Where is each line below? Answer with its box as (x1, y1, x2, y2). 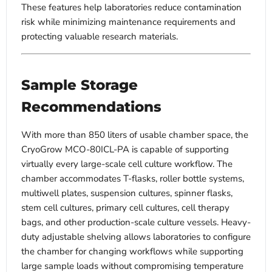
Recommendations (21, 98, 161, 116)
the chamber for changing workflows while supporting (21, 245, 243, 258)
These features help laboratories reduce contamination (21, 1, 242, 14)
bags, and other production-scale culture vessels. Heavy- (21, 216, 251, 229)
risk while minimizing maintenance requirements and (21, 16, 236, 29)
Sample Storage (21, 76, 138, 94)
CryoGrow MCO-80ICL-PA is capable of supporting (21, 143, 229, 156)
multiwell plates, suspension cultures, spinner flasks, (21, 187, 233, 200)
